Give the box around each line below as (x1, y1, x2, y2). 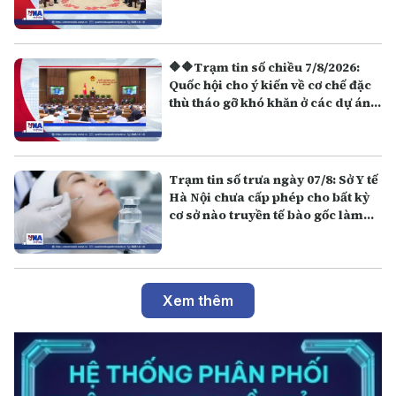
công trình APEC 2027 (169, 110, 304, 129)
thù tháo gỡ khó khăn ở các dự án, (169, 93, 375, 111)
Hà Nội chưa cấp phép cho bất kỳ (169, 187, 370, 206)
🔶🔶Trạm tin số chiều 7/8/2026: (169, 57, 361, 76)
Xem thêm (163, 291, 233, 309)
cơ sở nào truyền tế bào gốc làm (169, 205, 364, 224)
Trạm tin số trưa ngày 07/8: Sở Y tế (169, 170, 379, 188)
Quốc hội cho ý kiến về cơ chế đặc (169, 75, 372, 94)
